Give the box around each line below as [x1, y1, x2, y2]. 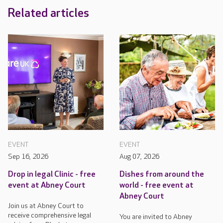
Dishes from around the [119, 169, 204, 179]
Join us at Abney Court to [8, 201, 84, 210]
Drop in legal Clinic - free [8, 169, 96, 179]
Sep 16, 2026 [8, 152, 48, 161]
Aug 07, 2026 [119, 152, 159, 161]
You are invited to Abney [119, 212, 192, 221]
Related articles [8, 5, 89, 20]
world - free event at [119, 180, 194, 190]
